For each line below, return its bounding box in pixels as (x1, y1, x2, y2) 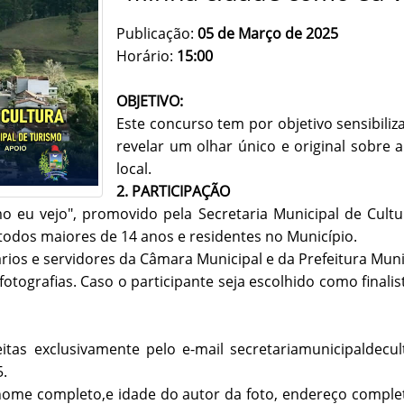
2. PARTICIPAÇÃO (116, 181, 231, 202)
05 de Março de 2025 (194, 23, 339, 44)
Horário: (116, 46, 178, 67)
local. (116, 159, 152, 179)
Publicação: (116, 23, 195, 44)
